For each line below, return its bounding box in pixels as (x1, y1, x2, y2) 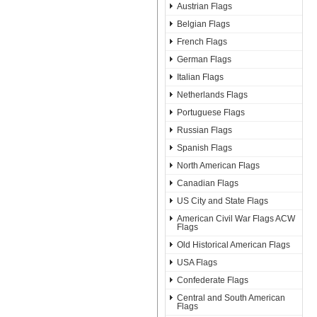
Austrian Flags (177, 1, 232, 11)
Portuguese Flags (177, 108, 245, 117)
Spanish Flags (177, 143, 232, 153)
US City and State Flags (177, 196, 268, 206)
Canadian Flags (177, 178, 238, 188)
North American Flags (177, 161, 260, 171)
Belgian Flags (177, 19, 230, 29)
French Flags (177, 37, 227, 47)
